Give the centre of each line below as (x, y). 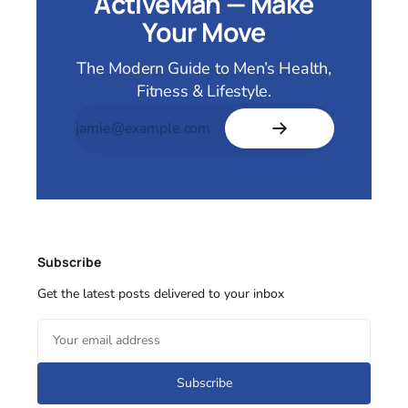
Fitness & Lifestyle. (204, 92)
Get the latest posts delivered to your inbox (161, 293)
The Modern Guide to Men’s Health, (204, 69)
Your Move (204, 33)
